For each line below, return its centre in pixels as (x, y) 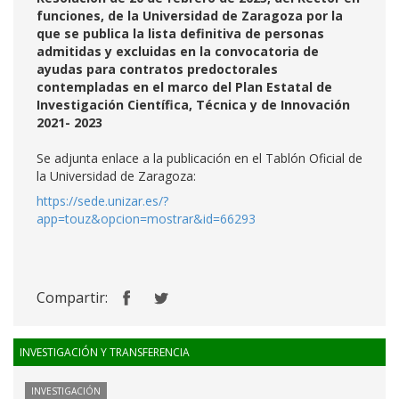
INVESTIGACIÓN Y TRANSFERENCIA (105, 352)
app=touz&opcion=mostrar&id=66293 (146, 219)
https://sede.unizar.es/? (102, 201)
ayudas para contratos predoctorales (157, 69)
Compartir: (72, 297)
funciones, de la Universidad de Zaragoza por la (190, 16)
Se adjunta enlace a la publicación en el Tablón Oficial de (199, 158)
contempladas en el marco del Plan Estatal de (184, 87)
